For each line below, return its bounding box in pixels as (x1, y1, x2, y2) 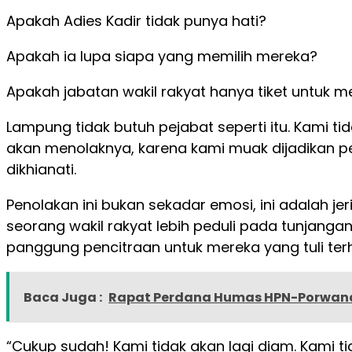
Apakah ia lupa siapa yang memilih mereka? (6, 46, 317, 67)
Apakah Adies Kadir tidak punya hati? (6, 11, 266, 31)
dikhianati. (6, 159, 76, 180)
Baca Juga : (24, 288, 102, 307)
